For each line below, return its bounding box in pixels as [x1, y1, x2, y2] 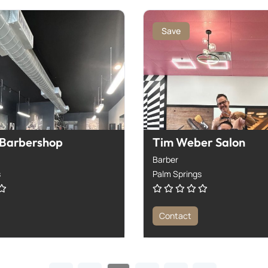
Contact [159, 209, 191, 221]
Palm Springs [153, 167, 202, 179]
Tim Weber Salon [153, 134, 245, 150]
